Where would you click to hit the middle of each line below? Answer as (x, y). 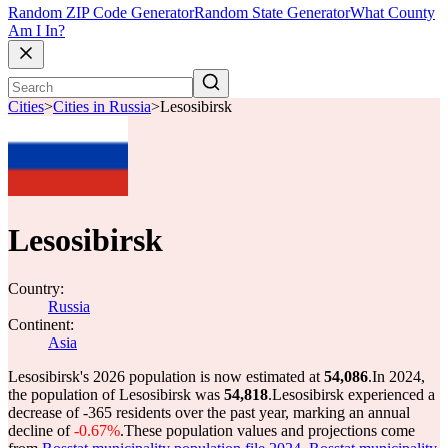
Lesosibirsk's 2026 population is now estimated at (166, 376)
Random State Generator (272, 13)
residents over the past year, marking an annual (261, 412)
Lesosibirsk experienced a (353, 394)
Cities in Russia (102, 107)
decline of (41, 430)
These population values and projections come (269, 430)
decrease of (45, 412)
